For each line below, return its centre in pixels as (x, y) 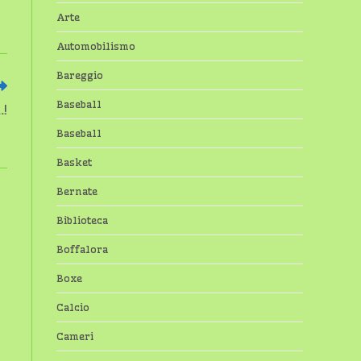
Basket (74, 162)
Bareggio (80, 75)
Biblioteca (82, 220)
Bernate (77, 191)
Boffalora (82, 249)
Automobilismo (96, 46)
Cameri (75, 336)
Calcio (73, 307)
